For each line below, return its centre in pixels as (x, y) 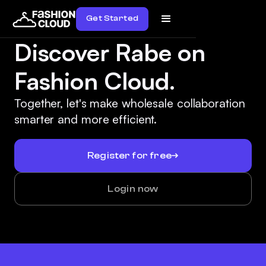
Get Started (113, 18)
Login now (133, 189)
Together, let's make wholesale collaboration (130, 103)
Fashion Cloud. (95, 81)
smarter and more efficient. (86, 119)
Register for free (129, 155)
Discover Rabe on (110, 52)
